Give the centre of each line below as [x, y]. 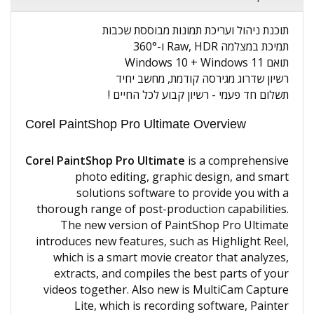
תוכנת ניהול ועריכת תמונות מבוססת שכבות [196, 30]
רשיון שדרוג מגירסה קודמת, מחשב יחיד [202, 78]
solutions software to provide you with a [183, 193]
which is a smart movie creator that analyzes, [171, 257]
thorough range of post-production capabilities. [163, 209]
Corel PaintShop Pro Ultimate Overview [136, 124]
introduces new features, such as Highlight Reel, [162, 241]
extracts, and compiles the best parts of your [171, 273]
